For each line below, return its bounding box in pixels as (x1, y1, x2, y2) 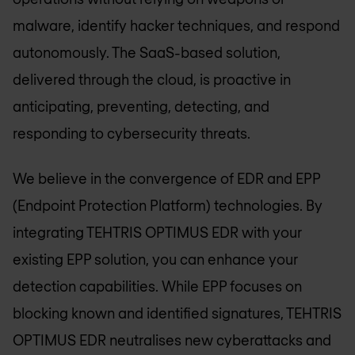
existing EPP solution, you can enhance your (13, 250, 298, 268)
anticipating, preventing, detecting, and (13, 97, 269, 116)
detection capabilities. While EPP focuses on (13, 277, 302, 295)
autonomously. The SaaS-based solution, (13, 44, 281, 62)
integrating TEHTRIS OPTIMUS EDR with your (13, 223, 302, 241)
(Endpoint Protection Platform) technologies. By (13, 196, 323, 214)
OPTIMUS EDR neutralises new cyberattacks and (13, 330, 331, 349)
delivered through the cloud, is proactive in (13, 71, 291, 89)
